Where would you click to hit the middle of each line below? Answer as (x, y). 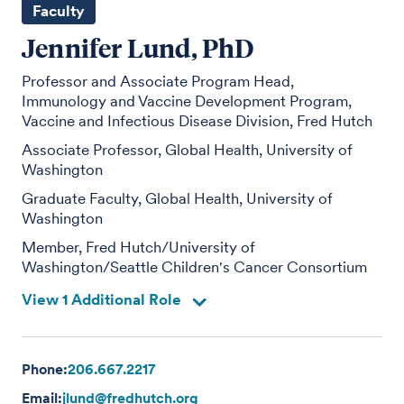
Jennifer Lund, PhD (138, 47)
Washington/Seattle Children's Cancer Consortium (195, 266)
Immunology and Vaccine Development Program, (187, 101)
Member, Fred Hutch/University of (139, 247)
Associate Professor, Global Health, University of (188, 149)
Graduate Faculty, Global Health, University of (178, 198)
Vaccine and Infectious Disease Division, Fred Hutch (197, 120)
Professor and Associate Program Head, (158, 81)
